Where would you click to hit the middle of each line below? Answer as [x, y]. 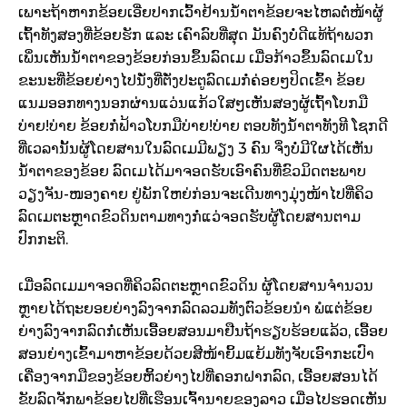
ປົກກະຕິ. [43, 240]
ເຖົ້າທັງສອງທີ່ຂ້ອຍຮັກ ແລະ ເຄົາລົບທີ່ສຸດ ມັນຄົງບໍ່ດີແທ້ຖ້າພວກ [196, 35]
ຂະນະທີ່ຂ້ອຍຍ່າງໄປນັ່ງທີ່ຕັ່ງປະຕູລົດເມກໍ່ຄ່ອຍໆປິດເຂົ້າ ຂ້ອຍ [192, 81]
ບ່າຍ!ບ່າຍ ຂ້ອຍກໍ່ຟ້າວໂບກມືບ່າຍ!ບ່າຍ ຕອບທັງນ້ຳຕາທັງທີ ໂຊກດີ [203, 126]
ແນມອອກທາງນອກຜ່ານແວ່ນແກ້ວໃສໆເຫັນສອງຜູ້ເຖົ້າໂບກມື [193, 104]
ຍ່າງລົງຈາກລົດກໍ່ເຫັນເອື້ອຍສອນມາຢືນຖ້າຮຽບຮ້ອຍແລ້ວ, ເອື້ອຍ [203, 332]
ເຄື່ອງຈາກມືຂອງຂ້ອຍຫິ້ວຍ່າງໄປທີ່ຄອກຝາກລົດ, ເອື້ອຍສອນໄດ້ [198, 377]
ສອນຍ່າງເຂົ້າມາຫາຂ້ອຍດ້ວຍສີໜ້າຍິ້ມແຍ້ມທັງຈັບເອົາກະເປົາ [196, 354]
